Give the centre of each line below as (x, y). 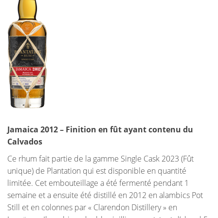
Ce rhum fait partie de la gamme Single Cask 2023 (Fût (100, 159)
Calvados (25, 142)
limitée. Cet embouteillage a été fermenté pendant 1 (98, 183)
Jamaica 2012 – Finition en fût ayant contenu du (100, 130)
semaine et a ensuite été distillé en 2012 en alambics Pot (105, 195)
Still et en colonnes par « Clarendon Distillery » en (92, 208)
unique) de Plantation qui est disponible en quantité (97, 171)
